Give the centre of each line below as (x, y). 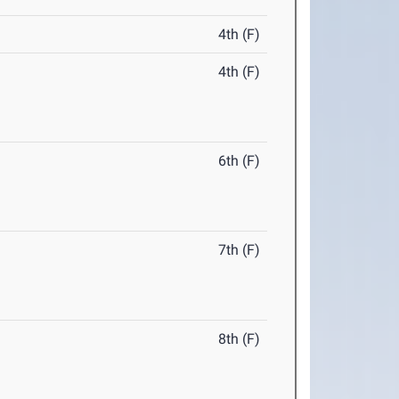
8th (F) (240, 339)
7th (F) (240, 250)
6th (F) (240, 161)
